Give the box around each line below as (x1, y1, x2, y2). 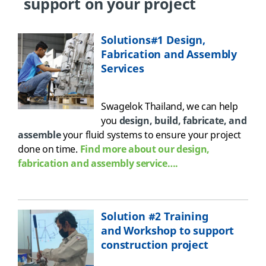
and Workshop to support (101, 223, 235, 239)
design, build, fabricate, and (119, 113, 247, 128)
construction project (101, 237, 208, 253)
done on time (18, 142, 76, 157)
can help (201, 99, 238, 114)
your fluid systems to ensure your (61, 128, 211, 142)
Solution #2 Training (101, 208, 208, 224)
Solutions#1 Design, (101, 32, 205, 48)
